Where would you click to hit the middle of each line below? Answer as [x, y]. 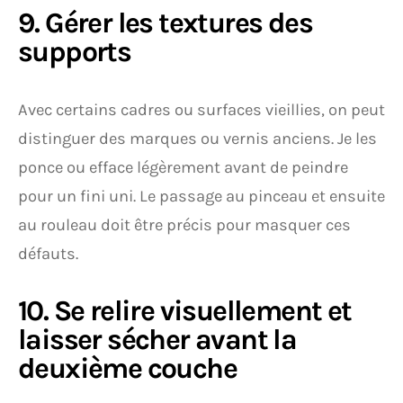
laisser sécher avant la [157, 340]
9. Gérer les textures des [165, 23]
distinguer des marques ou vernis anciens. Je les [197, 139]
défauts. [48, 254]
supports [75, 52]
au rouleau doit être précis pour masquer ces [184, 225]
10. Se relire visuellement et [185, 311]
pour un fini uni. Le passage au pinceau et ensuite [201, 196]
